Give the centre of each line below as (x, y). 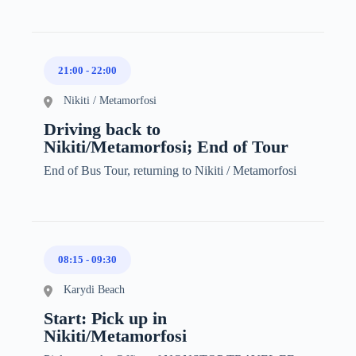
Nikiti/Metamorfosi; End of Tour (166, 146)
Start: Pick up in (105, 318)
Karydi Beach (94, 289)
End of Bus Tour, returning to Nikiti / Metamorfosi (170, 170)
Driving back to (102, 129)
